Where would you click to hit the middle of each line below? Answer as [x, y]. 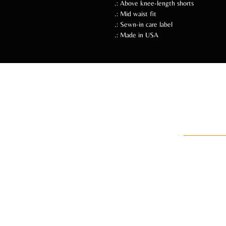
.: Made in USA [136, 35]
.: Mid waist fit [135, 13]
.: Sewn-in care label [144, 24]
